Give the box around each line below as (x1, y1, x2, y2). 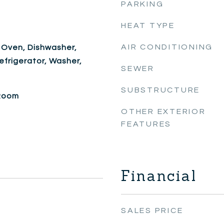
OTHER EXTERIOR (121, 107, 206, 115)
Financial (121, 166, 197, 185)
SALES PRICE (121, 206, 183, 214)
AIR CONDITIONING (121, 43, 213, 51)
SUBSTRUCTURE (121, 86, 200, 94)
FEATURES (121, 120, 171, 128)
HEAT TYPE (121, 21, 175, 29)
